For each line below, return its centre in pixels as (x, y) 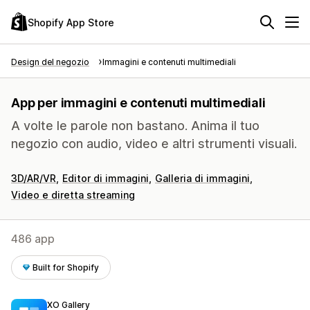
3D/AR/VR (34, 178)
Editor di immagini (106, 178)
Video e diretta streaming (73, 195)
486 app (33, 239)
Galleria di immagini (202, 178)
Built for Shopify (66, 267)
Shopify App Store (71, 22)
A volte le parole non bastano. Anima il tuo (135, 126)
